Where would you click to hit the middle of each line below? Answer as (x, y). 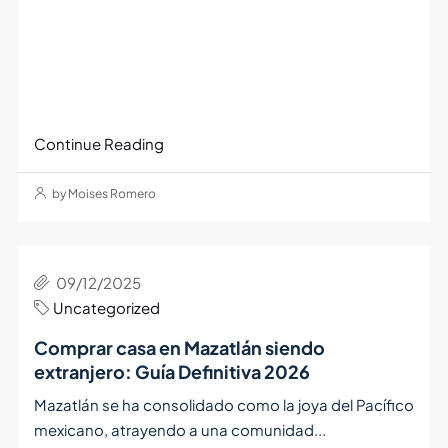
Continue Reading (98, 143)
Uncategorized (106, 307)
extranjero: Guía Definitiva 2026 (171, 371)
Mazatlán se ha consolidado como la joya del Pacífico (223, 404)
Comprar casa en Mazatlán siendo (179, 347)
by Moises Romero (102, 193)
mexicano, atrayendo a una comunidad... (179, 429)
